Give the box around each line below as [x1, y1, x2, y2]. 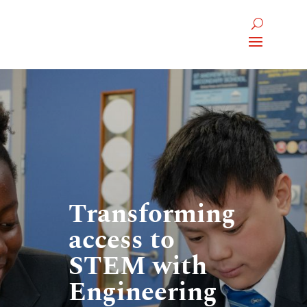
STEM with [69, 247, 208, 286]
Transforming [69, 195, 236, 234]
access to [69, 221, 175, 260]
